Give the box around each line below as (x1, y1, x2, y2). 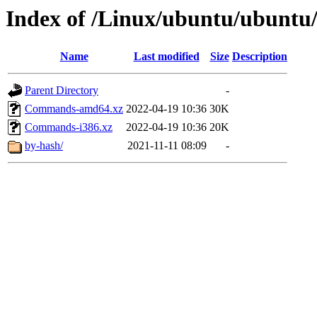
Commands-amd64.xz (25, 103, 123, 115)
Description (232, 50, 287, 63)
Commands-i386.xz (25, 121, 113, 134)
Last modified (133, 50, 200, 63)
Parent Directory (25, 84, 98, 97)
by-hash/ (25, 139, 63, 152)
